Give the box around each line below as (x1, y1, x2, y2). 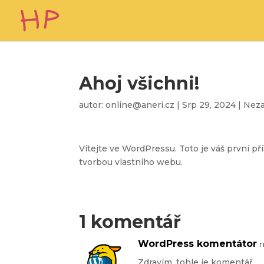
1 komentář (79, 211, 181, 233)
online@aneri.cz (105, 100, 175, 110)
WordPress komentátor (138, 238, 258, 249)
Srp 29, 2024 (182, 100, 236, 110)
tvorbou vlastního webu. (79, 157, 183, 167)
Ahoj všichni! (79, 72, 200, 94)
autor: (79, 100, 106, 110)
